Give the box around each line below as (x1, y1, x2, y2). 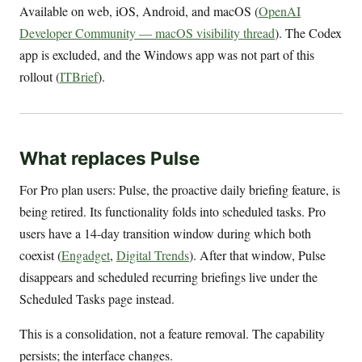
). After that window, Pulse (189, 246, 326, 264)
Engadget (61, 246, 110, 264)
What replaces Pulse (19, 147, 200, 170)
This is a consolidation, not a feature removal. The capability (19, 325, 325, 343)
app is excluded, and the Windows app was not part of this (19, 45, 314, 63)
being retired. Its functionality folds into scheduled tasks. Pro (19, 203, 326, 221)
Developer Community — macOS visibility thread (19, 23, 275, 41)
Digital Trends (116, 246, 189, 264)
